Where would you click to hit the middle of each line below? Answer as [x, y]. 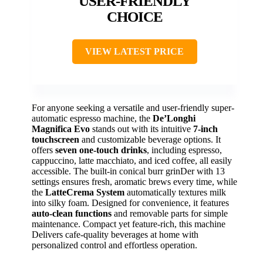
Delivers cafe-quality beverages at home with [115, 234]
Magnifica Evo [61, 129]
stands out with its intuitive [141, 129]
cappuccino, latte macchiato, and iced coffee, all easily [132, 160]
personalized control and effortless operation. [114, 245]
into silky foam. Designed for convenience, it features [130, 203]
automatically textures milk [175, 192]
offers [43, 150]
